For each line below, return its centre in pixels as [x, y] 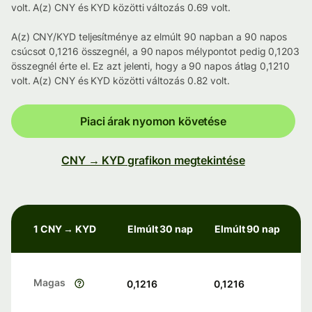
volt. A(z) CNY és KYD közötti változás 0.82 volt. [120, 81]
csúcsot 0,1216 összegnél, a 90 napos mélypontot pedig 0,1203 [155, 52]
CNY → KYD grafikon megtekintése [153, 161]
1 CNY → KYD [65, 229]
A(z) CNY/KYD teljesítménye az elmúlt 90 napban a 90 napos [149, 37]
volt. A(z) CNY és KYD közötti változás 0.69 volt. [121, 8]
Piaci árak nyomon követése [153, 122]
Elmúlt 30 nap [160, 229]
